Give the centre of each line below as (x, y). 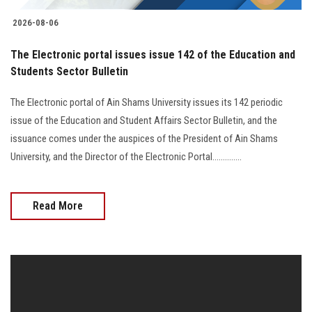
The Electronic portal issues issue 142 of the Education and (153, 54)
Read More (58, 205)
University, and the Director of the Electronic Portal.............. (126, 156)
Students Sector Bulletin (69, 71)
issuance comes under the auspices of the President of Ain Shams (144, 138)
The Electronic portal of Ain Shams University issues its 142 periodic (147, 102)
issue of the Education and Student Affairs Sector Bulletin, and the (144, 120)
